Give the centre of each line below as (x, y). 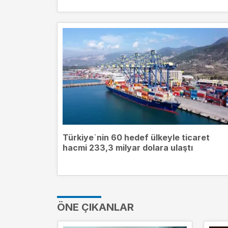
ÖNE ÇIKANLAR (95, 207)
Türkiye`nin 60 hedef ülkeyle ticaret (136, 137)
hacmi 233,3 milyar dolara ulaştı (128, 147)
